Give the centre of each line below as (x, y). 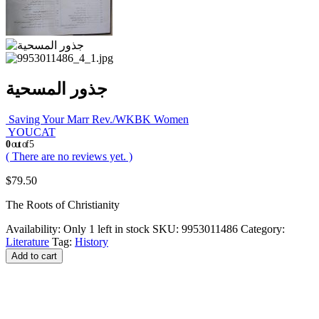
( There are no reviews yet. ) (69, 156)
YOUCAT (32, 132)
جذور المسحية (57, 89)
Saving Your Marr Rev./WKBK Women (99, 119)
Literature (27, 241)
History (91, 241)
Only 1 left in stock (106, 229)
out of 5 (21, 144)
